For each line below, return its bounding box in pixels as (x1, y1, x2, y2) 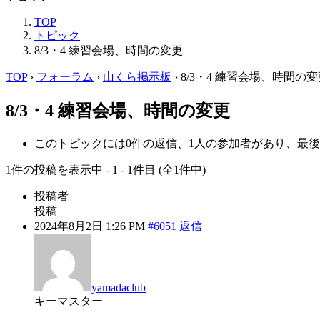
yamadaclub (91, 281, 146, 294)
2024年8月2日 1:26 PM (34, 219, 145, 232)
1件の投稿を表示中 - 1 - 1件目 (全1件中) (6, 163, 206, 176)
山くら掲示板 (103, 71, 171, 83)
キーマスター (34, 294, 103, 307)
